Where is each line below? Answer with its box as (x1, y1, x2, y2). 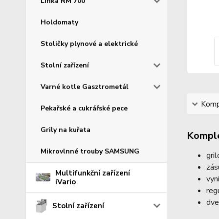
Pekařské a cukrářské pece (41, 103, 128, 113)
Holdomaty (41, 17, 78, 27)
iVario (55, 176, 76, 187)
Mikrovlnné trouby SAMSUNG (41, 146, 139, 156)
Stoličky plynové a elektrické (41, 39, 138, 48)
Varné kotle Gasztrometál (41, 82, 129, 91)
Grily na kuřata (41, 125, 90, 134)
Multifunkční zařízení (55, 168, 130, 178)
